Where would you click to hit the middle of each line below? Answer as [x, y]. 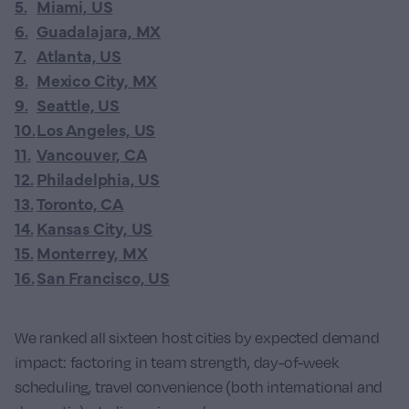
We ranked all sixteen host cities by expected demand [197, 338]
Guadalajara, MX [99, 31]
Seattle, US [79, 105]
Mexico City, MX [97, 80]
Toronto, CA [80, 203]
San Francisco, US [103, 277]
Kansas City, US [95, 228]
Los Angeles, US [96, 129]
